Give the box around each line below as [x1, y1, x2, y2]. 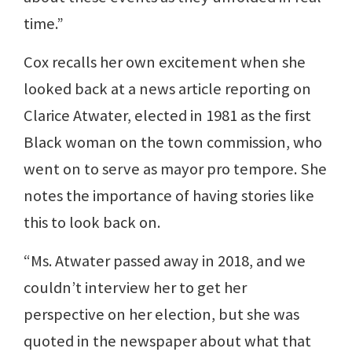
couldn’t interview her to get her [24, 277, 247, 298]
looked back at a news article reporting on [24, 79, 311, 99]
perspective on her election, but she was [24, 304, 299, 324]
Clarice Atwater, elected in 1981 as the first [24, 105, 311, 126]
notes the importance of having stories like [24, 185, 314, 206]
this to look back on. [24, 212, 160, 233]
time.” [24, 13, 64, 34]
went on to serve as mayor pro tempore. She [24, 159, 327, 179]
